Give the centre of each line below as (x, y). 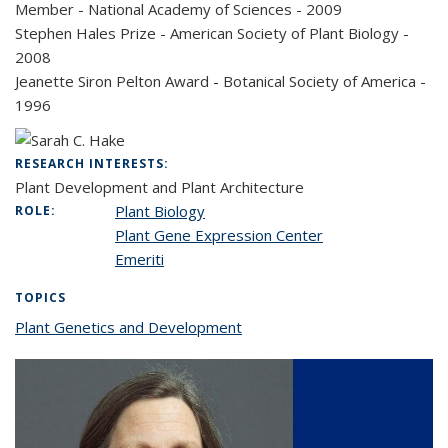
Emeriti (139, 259)
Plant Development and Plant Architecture (159, 187)
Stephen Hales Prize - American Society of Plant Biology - (212, 33)
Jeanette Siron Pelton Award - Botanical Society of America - (220, 81)
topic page (278, 327)
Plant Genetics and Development (128, 327)
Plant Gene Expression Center (219, 235)
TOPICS (40, 297)
